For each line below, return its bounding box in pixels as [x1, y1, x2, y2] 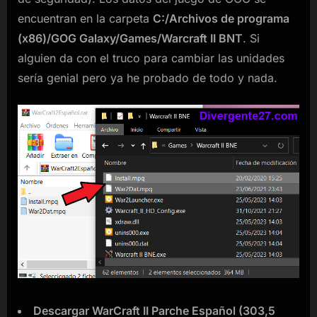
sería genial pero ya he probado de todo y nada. [18, 70, 277, 85]
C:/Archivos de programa [153, 11, 289, 25]
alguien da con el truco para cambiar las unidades [18, 50, 284, 65]
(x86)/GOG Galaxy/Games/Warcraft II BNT [18, 30, 243, 45]
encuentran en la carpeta [18, 11, 153, 25]
